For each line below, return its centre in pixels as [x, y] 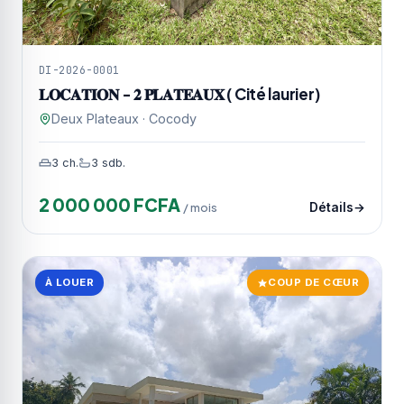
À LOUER [70, 283]
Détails [331, 208]
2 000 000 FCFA [111, 205]
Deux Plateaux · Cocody [124, 119]
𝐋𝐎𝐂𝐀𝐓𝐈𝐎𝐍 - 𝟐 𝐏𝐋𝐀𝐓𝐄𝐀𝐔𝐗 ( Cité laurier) [179, 94]
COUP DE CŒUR [313, 283]
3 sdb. [108, 163]
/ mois [200, 208]
